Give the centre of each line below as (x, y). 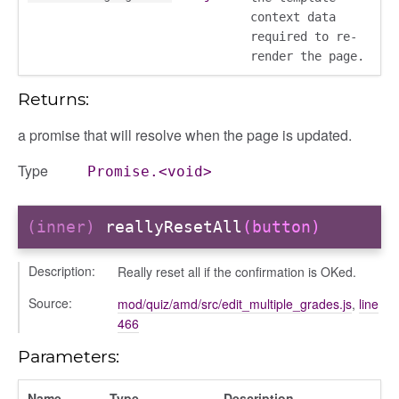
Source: (50, 302)
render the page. (307, 56)
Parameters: (69, 356)
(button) (281, 227)
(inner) (66, 227)
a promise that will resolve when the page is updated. (185, 134)
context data (293, 16)
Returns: (53, 98)
